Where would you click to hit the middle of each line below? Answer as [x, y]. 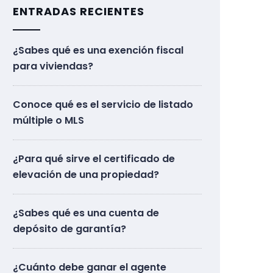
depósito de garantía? [69, 229]
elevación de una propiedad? [86, 174]
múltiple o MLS [48, 120]
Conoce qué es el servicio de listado [103, 104]
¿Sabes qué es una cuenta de [86, 213]
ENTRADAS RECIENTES [79, 11]
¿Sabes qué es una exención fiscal [98, 50]
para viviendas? [53, 66]
